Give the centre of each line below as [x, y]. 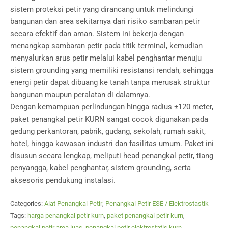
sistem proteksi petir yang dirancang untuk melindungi [102, 9]
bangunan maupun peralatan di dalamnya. [80, 95]
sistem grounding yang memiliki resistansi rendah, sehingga [112, 70]
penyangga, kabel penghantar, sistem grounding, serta [101, 168]
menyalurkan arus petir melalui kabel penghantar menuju [106, 58]
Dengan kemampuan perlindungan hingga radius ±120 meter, [112, 107]
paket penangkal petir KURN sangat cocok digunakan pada [109, 119]
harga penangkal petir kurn [66, 216]
